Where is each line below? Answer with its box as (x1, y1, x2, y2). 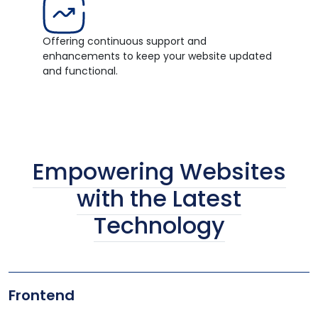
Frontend (9, 285, 75, 306)
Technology (93, 209, 225, 242)
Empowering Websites (32, 155, 286, 188)
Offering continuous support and (43, 34, 207, 49)
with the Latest (77, 182, 241, 215)
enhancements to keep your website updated (43, 49, 272, 64)
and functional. (43, 64, 118, 79)
